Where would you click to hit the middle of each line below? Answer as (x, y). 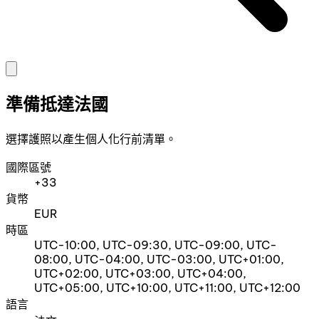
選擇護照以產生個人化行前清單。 (91, 139)
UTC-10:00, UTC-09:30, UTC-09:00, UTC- (156, 245)
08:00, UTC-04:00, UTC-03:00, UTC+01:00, (159, 260)
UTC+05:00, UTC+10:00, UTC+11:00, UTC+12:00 (167, 288)
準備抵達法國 (57, 104)
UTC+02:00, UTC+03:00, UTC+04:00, (140, 274)
